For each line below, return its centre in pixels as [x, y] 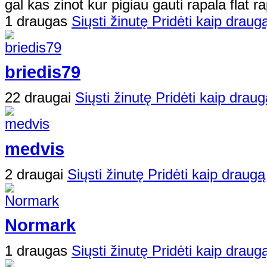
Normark [40, 226]
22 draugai [40, 98]
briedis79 [43, 72]
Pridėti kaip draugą [207, 174]
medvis [35, 149]
